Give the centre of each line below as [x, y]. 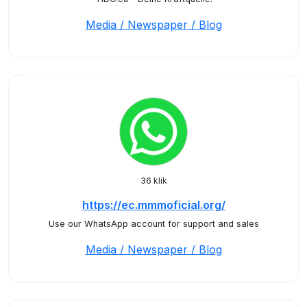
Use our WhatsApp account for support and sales [153, 224]
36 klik [153, 181]
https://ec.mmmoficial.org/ [153, 205]
